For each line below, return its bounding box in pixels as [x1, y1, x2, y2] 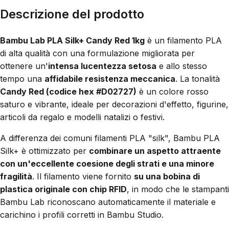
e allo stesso [156, 61, 207, 72]
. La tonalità [175, 74, 220, 84]
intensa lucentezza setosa [48, 61, 156, 72]
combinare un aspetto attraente [89, 146, 221, 156]
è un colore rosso [136, 86, 209, 97]
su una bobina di [134, 171, 200, 182]
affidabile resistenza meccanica [44, 74, 175, 84]
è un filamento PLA [145, 35, 222, 46]
